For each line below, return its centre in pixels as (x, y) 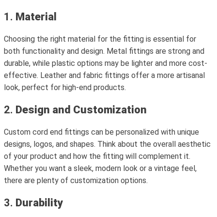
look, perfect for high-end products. (65, 87)
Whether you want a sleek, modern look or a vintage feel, (100, 168)
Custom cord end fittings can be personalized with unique (101, 132)
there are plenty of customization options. (76, 180)
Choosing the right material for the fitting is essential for (100, 39)
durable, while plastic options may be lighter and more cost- (106, 63)
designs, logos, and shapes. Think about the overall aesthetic (107, 144)
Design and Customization (81, 110)
